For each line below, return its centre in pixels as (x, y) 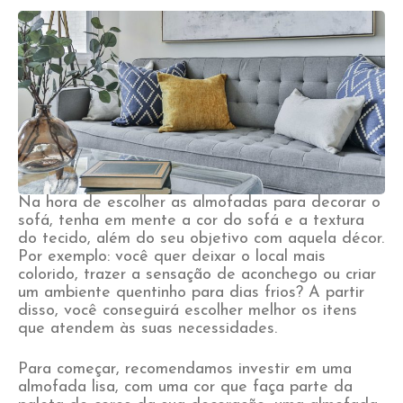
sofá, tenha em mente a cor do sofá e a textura (191, 221)
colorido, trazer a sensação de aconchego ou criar (197, 275)
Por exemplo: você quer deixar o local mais (172, 257)
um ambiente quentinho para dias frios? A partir (191, 293)
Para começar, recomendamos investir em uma (185, 369)
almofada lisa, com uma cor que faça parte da (185, 387)
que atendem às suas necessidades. (148, 329)
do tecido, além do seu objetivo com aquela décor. (201, 239)
